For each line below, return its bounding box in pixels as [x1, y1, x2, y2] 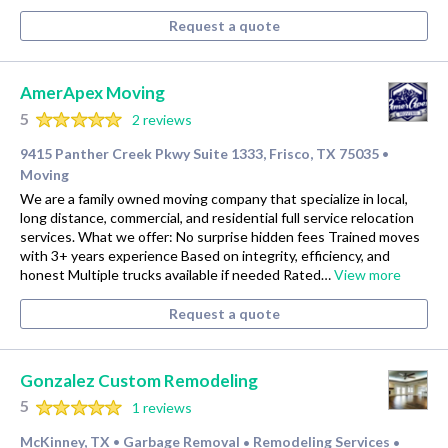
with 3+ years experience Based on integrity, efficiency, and [20, 246, 390, 264]
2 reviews [131, 111, 192, 129]
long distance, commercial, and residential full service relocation [20, 208, 414, 226]
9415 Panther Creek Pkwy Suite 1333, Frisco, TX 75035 [20, 144, 379, 162]
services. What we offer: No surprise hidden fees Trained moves [20, 227, 420, 245]
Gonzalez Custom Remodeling [20, 370, 258, 392]
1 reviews [131, 398, 192, 416]
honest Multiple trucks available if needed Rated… [20, 265, 334, 283]
